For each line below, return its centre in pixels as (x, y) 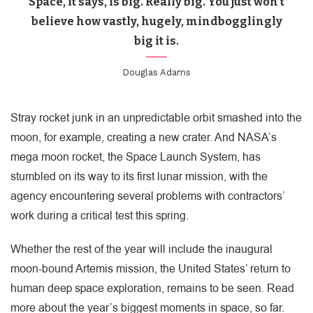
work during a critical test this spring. (100, 216)
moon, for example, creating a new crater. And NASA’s (144, 138)
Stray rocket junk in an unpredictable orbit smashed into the (156, 118)
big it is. (156, 41)
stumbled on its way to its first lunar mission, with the (139, 177)
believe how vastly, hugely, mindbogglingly (156, 22)
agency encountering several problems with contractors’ (147, 197)
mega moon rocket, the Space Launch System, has (136, 158)
